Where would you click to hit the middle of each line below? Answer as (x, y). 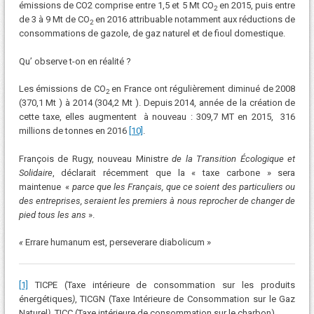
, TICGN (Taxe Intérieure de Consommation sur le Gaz (185, 299)
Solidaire (35, 172)
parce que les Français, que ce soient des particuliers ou (184, 186)
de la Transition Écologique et (232, 158)
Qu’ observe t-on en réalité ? (75, 61)
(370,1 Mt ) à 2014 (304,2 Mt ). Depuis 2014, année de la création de (157, 103)
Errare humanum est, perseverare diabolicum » (118, 243)
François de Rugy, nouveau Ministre (93, 158)
